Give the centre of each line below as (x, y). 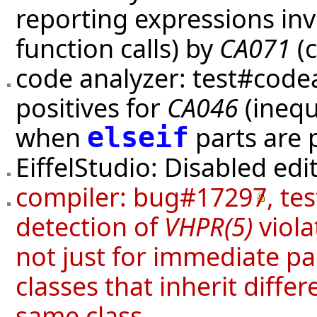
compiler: (74, 196)
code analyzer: (104, 77)
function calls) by (117, 48)
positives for (91, 107)
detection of (90, 226)
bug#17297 (200, 196)
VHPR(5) (208, 226)
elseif (138, 137)
